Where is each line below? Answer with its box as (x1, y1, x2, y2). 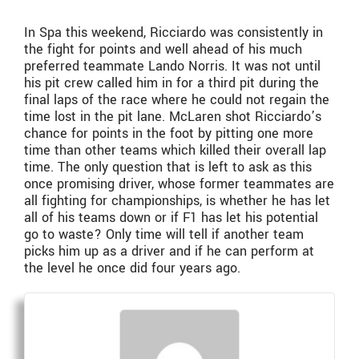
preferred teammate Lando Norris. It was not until (24, 57, 321, 76)
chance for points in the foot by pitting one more (24, 124, 313, 143)
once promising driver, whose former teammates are (24, 175, 334, 194)
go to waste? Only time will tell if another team (24, 225, 304, 244)
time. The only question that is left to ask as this (24, 158, 312, 177)
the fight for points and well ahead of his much (24, 40, 302, 59)
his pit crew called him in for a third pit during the (24, 74, 319, 93)
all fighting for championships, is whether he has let (24, 192, 330, 211)
